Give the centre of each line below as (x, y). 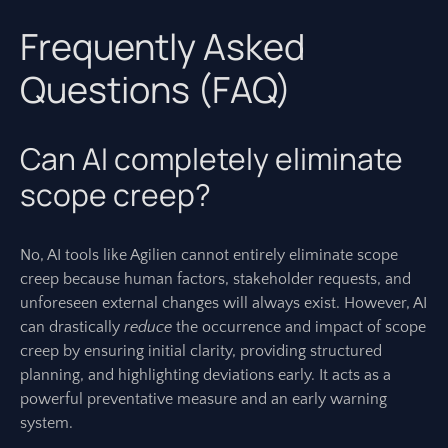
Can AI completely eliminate (211, 158)
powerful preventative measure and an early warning (203, 399)
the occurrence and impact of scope (299, 327)
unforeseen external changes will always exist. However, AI (223, 303)
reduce (148, 327)
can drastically (72, 327)
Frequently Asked (162, 46)
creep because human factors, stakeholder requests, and (215, 279)
